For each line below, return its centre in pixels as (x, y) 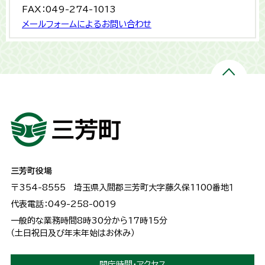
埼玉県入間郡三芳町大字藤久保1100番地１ (154, 188)
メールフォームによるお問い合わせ (87, 24)
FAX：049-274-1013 (69, 9)
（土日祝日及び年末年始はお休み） (73, 233)
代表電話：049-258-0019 (63, 204)
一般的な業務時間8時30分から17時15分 (89, 221)
